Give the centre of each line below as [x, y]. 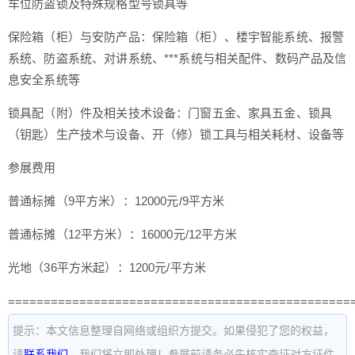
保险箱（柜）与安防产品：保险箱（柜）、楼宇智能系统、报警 [176, 36]
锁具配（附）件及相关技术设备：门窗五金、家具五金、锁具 [170, 113]
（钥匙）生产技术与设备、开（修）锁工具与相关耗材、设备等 [176, 134]
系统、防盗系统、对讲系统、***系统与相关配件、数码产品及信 [177, 58]
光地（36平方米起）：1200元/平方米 [107, 267]
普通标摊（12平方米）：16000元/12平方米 [123, 234]
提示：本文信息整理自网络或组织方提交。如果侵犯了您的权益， [174, 330]
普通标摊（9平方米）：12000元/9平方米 [116, 200]
